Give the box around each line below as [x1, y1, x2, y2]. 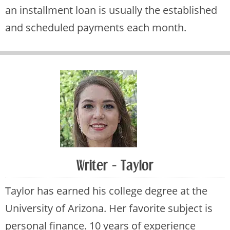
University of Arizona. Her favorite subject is [5, 201, 213, 216]
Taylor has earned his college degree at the [5, 184, 207, 198]
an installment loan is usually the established [5, 3, 217, 17]
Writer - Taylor [76, 158, 154, 174]
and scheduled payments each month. [5, 21, 186, 35]
